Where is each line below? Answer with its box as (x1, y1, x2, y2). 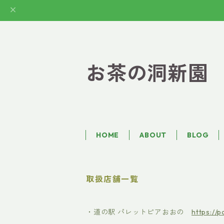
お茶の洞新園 (86, 60, 208, 85)
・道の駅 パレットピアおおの (86, 207, 192, 216)
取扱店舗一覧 (86, 174, 139, 184)
